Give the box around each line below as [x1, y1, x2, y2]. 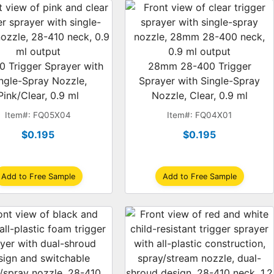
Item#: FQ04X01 [167, 110, 232, 120]
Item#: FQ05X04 [5, 110, 72, 120]
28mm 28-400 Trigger [147, 60, 251, 72]
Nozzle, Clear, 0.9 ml [151, 89, 248, 102]
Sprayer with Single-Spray [139, 75, 261, 87]
